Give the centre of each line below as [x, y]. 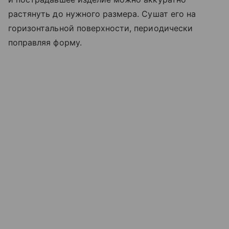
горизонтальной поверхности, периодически [100, 28]
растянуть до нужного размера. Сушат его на [102, 14]
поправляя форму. [46, 42]
